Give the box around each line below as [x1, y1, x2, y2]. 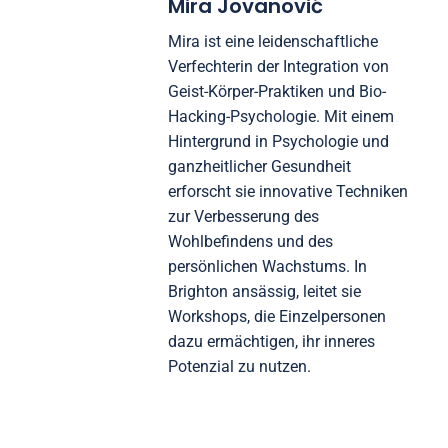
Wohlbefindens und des [167, 232, 333, 252]
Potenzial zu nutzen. [167, 357, 311, 377]
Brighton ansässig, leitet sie [167, 282, 361, 302]
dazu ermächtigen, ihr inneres [167, 332, 375, 352]
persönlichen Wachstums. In [167, 257, 367, 277]
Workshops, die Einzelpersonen [167, 307, 386, 327]
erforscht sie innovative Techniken [167, 182, 408, 202]
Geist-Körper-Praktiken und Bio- [167, 82, 386, 102]
